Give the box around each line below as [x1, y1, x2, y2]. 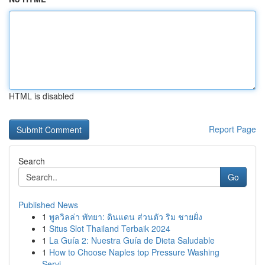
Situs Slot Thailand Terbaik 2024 [49, 222, 170, 234]
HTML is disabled [9, 90, 74, 102]
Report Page [209, 123, 256, 135]
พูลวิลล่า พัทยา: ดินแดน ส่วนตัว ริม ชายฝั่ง [49, 211, 202, 222]
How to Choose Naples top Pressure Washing [49, 246, 219, 258]
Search [18, 155, 45, 167]
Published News [18, 199, 78, 211]
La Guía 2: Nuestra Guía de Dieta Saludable [49, 234, 215, 246]
